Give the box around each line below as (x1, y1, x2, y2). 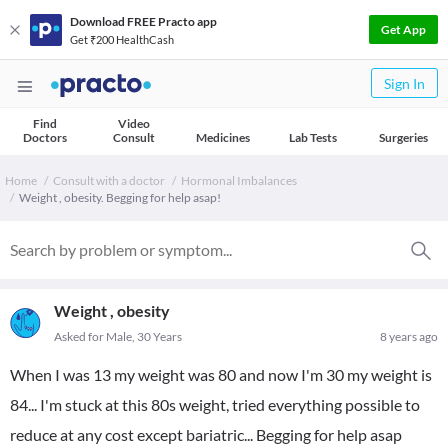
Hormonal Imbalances (181, 173, 297, 188)
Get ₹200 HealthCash (70, 32, 174, 46)
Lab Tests (289, 130, 337, 145)
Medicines (196, 130, 250, 145)
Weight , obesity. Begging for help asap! (19, 190, 221, 205)
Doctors (22, 130, 67, 145)
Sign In (384, 75, 425, 92)
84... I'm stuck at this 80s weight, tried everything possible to (10, 395, 420, 414)
